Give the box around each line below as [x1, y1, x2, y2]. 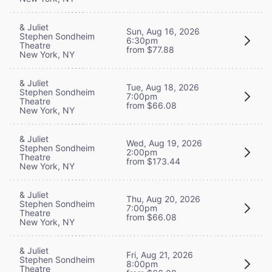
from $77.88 [126, 44, 174, 55]
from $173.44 [126, 156, 180, 167]
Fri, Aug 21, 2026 [126, 250, 193, 260]
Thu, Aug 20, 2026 [126, 194, 200, 205]
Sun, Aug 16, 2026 [126, 26, 200, 37]
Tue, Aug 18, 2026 [126, 82, 199, 93]
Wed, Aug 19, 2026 [126, 138, 202, 149]
